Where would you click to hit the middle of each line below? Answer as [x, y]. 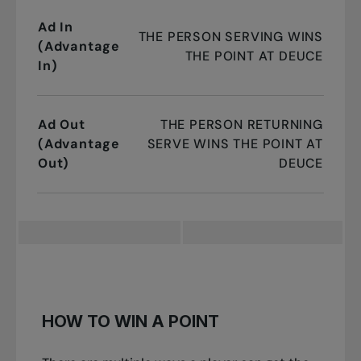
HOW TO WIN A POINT [130, 322]
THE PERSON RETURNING [241, 124]
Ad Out [61, 124]
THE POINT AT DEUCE [254, 56]
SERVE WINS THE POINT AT [235, 143]
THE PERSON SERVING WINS [230, 36]
